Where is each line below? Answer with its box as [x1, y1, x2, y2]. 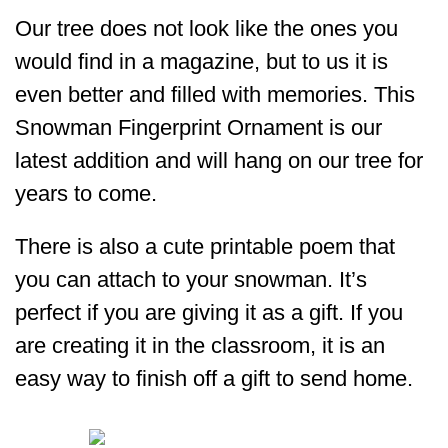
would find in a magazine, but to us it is [15, 49, 388, 75]
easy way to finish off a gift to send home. [15, 366, 413, 392]
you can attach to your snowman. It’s [15, 267, 367, 293]
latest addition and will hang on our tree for [15, 148, 423, 174]
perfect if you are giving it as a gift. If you [15, 300, 403, 326]
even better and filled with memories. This [15, 82, 415, 108]
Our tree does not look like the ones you [15, 16, 398, 42]
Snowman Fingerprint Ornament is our [15, 115, 382, 141]
